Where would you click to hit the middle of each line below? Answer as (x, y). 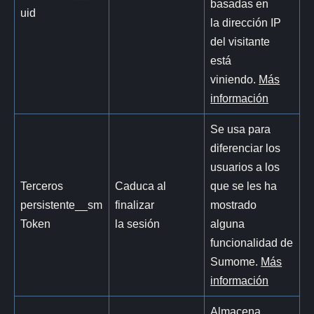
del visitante (240, 41)
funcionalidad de (252, 242)
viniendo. (235, 79)
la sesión (138, 223)
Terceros (42, 185)
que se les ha (244, 185)
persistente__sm (62, 204)
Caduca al (141, 185)
